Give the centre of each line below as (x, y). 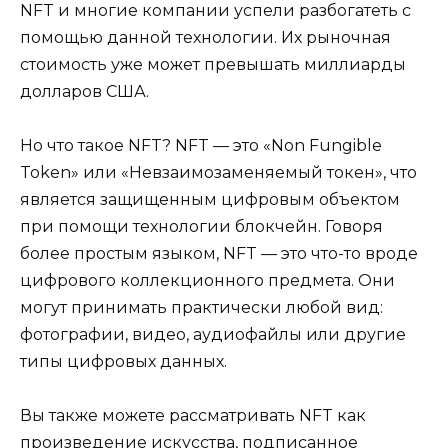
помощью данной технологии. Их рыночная (205, 37)
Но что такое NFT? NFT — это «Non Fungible (201, 145)
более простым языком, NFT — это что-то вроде (219, 253)
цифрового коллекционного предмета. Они (207, 280)
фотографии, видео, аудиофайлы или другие (213, 334)
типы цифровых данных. (123, 361)
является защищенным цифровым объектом (210, 199)
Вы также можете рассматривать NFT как (193, 416)
